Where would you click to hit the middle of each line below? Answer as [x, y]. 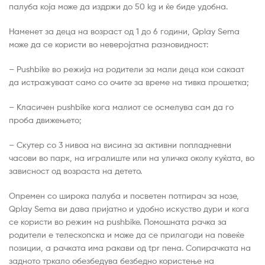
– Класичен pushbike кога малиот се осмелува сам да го [121, 106]
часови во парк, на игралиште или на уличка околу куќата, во [132, 157]
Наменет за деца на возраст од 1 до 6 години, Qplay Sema [124, 31]
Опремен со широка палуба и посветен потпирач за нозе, [124, 195]
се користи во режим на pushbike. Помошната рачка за [118, 221]
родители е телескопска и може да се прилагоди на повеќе [127, 234]
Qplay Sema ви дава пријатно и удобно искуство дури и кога [129, 208]
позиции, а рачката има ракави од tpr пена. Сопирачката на [130, 247]
